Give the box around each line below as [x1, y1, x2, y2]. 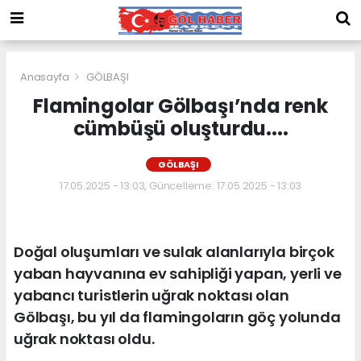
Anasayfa [20, 68, 72, 85]
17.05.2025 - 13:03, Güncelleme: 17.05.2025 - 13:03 [59, 177, 302, 193]
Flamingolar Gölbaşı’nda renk [33, 92, 328, 119]
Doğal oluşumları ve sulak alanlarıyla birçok [14, 241, 334, 262]
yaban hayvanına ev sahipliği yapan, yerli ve [14, 263, 342, 284]
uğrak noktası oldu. [14, 328, 155, 349]
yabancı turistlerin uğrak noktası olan [14, 284, 289, 305]
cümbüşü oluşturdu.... [73, 114, 288, 142]
